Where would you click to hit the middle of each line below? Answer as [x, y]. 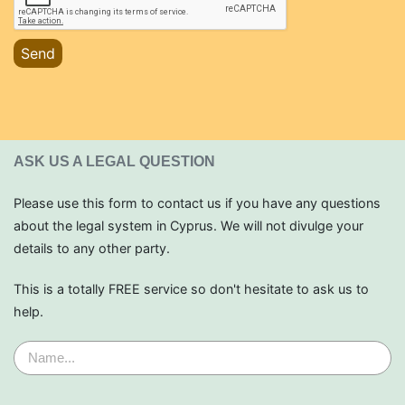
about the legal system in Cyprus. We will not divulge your [188, 225]
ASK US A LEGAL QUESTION [114, 161]
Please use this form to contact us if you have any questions [197, 202]
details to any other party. [92, 248]
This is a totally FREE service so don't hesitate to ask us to [191, 288]
